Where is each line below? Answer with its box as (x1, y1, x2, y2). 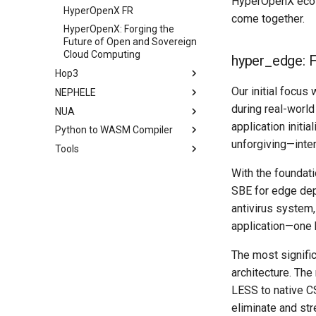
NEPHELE (55, 86, 96, 98)
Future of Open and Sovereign (63, 36, 197, 48)
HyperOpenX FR (63, 4, 133, 16)
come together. (231, 12, 305, 26)
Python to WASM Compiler (55, 124, 173, 136)
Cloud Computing (63, 49, 140, 61)
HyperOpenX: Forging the (63, 23, 174, 35)
